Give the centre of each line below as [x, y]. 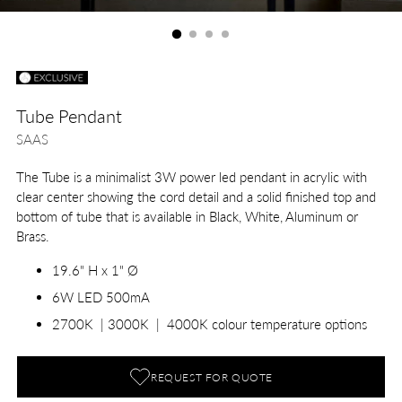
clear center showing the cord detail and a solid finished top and [196, 197]
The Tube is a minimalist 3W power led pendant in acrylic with [192, 177]
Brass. [33, 236]
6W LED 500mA [101, 297]
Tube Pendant [69, 116]
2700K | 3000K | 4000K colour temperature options [210, 324]
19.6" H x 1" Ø [95, 271]
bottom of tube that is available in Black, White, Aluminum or [187, 217]
